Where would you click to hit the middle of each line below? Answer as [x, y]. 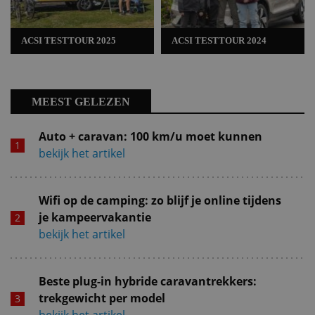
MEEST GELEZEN [81, 101]
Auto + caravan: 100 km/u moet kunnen [150, 136]
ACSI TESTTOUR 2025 [69, 40]
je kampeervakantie [95, 217]
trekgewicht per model [102, 298]
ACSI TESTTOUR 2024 [219, 40]
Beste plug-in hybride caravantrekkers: [148, 281]
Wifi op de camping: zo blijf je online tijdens [160, 200]
